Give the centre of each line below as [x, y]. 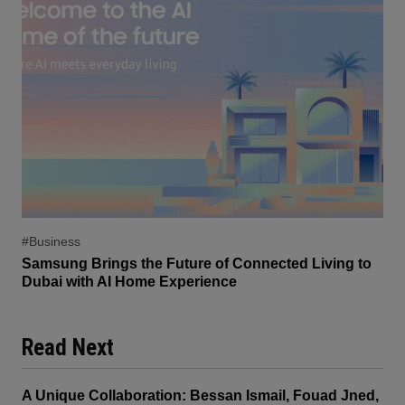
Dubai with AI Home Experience [129, 282]
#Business [51, 242]
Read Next [68, 348]
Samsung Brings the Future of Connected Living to [197, 264]
